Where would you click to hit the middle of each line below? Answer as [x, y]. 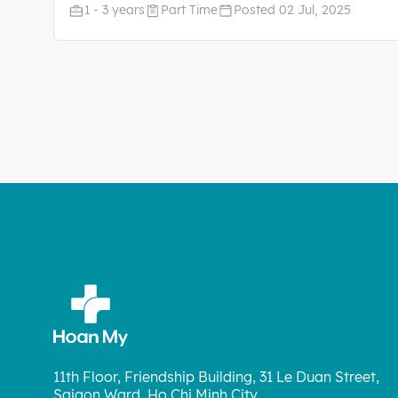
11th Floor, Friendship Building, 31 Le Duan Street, [216, 377]
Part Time [189, 10]
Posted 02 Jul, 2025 [292, 10]
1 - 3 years [115, 10]
